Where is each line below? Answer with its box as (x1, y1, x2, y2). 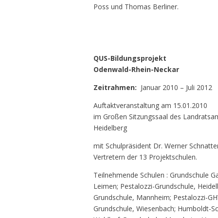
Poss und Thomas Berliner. (93, 2, 179, 11)
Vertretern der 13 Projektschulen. (93, 152, 197, 162)
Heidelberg (93, 123, 127, 133)
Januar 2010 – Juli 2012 (141, 83, 212, 92)
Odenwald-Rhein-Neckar (93, 65, 179, 74)
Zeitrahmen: (93, 83, 141, 92)
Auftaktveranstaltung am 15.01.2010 (93, 101, 207, 110)
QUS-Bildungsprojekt (93, 54, 166, 63)
